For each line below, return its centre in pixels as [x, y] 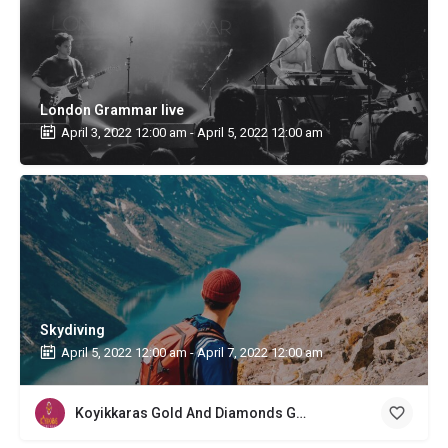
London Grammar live [112, 109]
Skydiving [72, 329]
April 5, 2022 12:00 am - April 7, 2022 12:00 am [192, 352]
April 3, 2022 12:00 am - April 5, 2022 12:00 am [192, 132]
